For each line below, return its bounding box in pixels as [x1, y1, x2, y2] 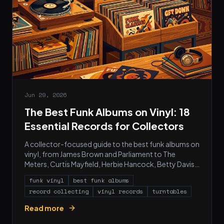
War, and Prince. [24, 169, 76, 179]
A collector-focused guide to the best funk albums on [24, 139, 199, 149]
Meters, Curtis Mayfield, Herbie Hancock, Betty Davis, [24, 159, 196, 169]
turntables [152, 187, 187, 196]
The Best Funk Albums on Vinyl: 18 [24, 105, 190, 118]
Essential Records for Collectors [24, 119, 184, 132]
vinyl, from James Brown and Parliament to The [24, 149, 175, 159]
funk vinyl [29, 176, 64, 185]
